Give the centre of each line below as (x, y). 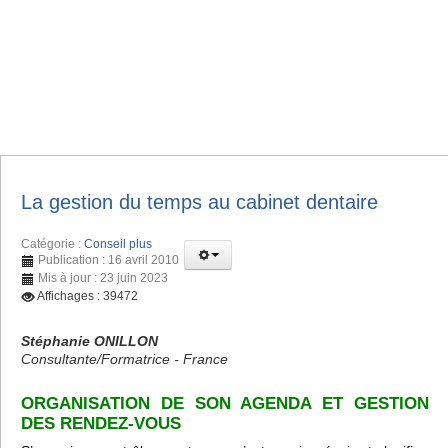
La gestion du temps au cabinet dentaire (199, 201)
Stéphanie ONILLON (89, 340)
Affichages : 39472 (87, 295)
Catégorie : (52, 243)
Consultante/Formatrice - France (124, 358)
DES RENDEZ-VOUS (101, 423)
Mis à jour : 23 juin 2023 (103, 277)
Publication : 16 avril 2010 (108, 259)
